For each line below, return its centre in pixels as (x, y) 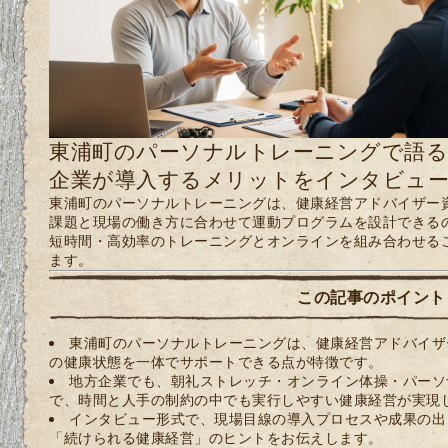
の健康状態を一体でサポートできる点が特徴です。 (216, 361)
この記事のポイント (371, 296)
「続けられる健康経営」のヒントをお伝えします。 (216, 437)
